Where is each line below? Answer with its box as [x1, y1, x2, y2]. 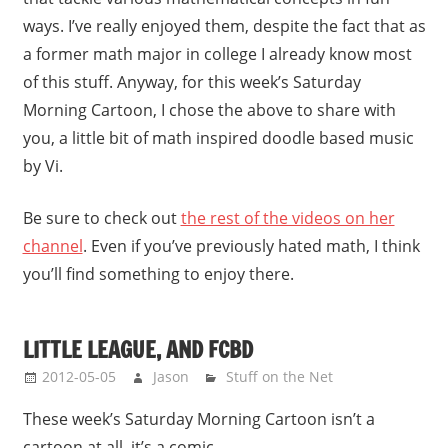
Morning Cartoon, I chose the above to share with [22, 99, 396, 122]
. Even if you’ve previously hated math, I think [82, 235, 420, 258]
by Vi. [22, 155, 63, 178]
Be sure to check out [22, 207, 181, 230]
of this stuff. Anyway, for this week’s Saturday [22, 71, 361, 94]
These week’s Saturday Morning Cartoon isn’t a [22, 407, 375, 430]
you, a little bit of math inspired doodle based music [22, 127, 414, 150]
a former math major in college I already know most [22, 43, 412, 66]
